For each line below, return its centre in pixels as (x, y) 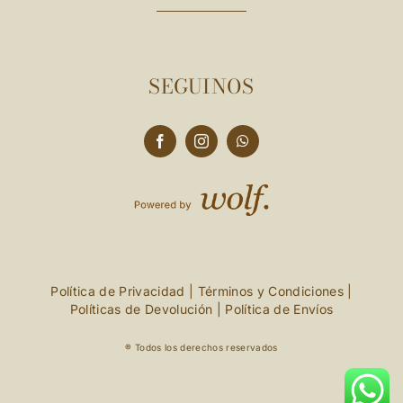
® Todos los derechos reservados (201, 348)
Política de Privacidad (118, 291)
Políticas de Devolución (141, 309)
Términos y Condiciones (270, 291)
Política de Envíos (279, 309)
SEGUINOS (201, 86)
